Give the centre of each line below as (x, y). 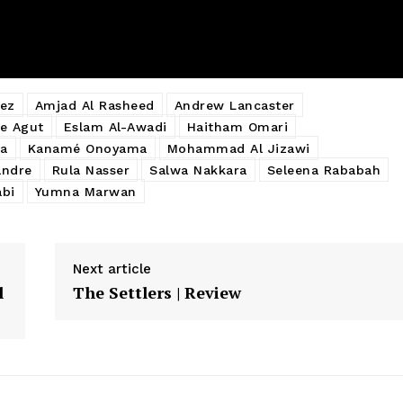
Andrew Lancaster (234, 105)
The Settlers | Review (157, 292)
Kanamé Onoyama (87, 148)
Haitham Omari (237, 126)
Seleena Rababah (323, 170)
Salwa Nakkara (198, 170)
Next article (112, 269)
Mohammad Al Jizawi (238, 148)
